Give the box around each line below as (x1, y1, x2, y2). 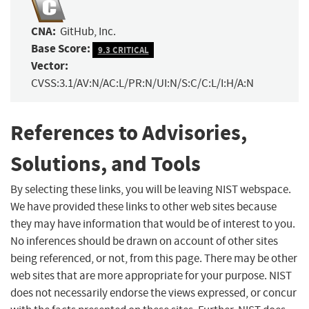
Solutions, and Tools (10, 150, 201, 179)
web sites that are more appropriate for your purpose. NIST (10, 268, 292, 283)
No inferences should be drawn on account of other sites (10, 233, 278, 248)
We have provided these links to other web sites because (10, 199, 277, 214)
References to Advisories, (10, 119, 247, 148)
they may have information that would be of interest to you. (10, 216, 295, 231)
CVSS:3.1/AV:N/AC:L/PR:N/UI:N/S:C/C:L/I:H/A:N (31, 76, 254, 91)
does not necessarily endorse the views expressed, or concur (10, 285, 297, 300)
